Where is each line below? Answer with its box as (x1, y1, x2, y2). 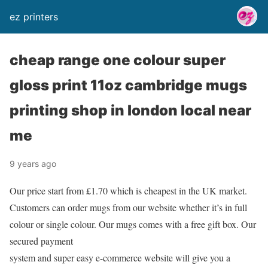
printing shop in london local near (10, 102, 251, 119)
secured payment (10, 234, 73, 247)
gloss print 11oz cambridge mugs (10, 77, 247, 94)
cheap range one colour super (10, 51, 226, 69)
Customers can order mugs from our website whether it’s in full (10, 201, 247, 214)
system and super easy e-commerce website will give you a (10, 251, 230, 264)
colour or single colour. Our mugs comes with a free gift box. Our (10, 218, 256, 230)
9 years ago (10, 159, 56, 169)
